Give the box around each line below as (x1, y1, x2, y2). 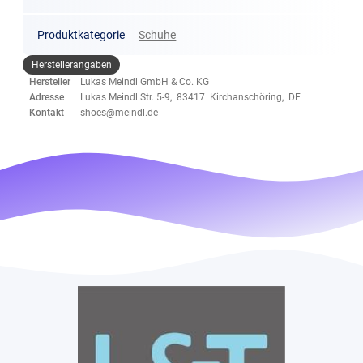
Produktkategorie (36, 28, 125, 42)
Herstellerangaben (31, 58, 112, 70)
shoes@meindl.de (80, 107, 159, 119)
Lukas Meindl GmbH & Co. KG (80, 76, 210, 88)
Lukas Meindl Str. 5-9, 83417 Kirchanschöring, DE (80, 92, 301, 104)
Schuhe (139, 28, 177, 42)
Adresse (29, 92, 65, 104)
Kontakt (29, 107, 65, 119)
